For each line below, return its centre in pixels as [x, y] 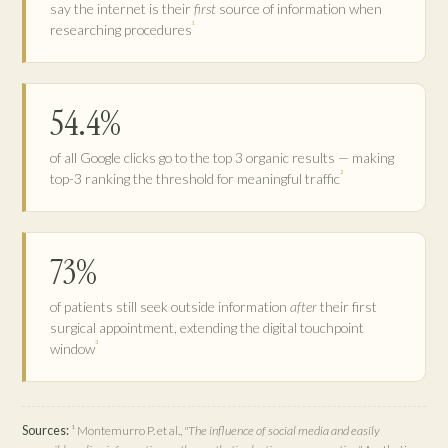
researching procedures [121, 29]
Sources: [45, 430]
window [72, 348]
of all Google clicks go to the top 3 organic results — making [222, 157]
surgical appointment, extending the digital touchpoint [207, 327]
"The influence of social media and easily [282, 430]
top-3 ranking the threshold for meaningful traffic [195, 178]
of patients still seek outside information [170, 306]
